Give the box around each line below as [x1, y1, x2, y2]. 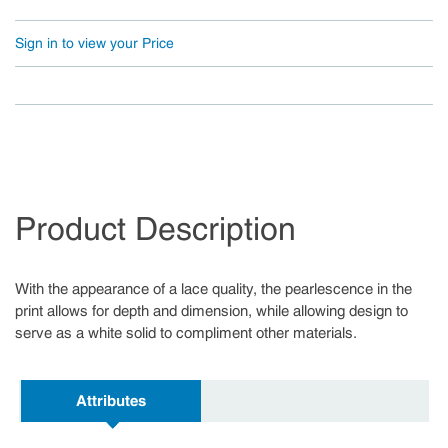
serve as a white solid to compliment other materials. [15, 324, 357, 342]
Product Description [15, 210, 296, 248]
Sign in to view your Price [15, 35, 174, 51]
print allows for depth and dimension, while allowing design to [15, 302, 408, 320]
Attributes [76, 392, 146, 410]
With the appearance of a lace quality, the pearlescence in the [15, 280, 412, 298]
